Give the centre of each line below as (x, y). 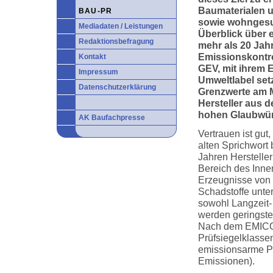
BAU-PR (96, 11)
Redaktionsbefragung (116, 41)
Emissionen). (226, 261)
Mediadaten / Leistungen (121, 26)
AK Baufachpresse (112, 118)
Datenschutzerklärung (117, 87)
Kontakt (92, 57)
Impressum (98, 72)
